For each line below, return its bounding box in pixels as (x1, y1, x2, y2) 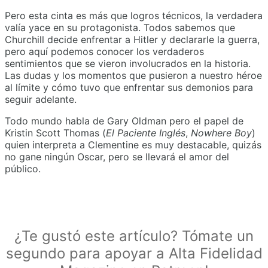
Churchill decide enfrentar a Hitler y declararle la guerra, (5, 33, 260, 45)
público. (5, 162, 41, 175)
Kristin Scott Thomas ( (5, 126, 106, 139)
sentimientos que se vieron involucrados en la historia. (5, 57, 251, 69)
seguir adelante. (5, 93, 77, 105)
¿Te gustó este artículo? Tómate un (14, 227, 254, 245)
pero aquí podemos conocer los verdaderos (5, 45, 204, 57)
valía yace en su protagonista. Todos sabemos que (5, 21, 235, 33)
